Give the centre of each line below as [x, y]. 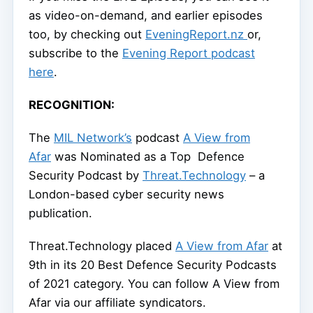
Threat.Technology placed [102, 246]
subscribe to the [75, 53]
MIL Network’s [93, 138]
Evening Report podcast [189, 53]
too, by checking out [87, 35]
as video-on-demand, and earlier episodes [146, 16]
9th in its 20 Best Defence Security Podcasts [153, 265]
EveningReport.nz [196, 35]
